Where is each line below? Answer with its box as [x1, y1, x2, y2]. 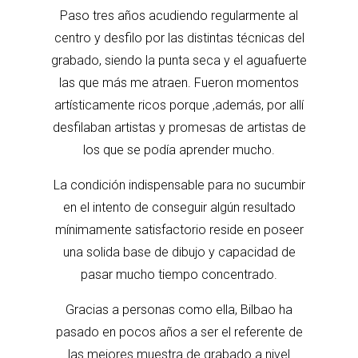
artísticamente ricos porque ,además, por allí [54, 97, 304, 113]
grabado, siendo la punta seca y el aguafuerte [51, 53, 307, 68]
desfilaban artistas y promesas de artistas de [52, 120, 306, 135]
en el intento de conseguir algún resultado [62, 200, 296, 215]
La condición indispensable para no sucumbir [53, 177, 305, 193]
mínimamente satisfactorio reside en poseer [54, 222, 304, 237]
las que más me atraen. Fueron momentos [59, 75, 299, 90]
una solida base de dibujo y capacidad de [62, 245, 296, 260]
